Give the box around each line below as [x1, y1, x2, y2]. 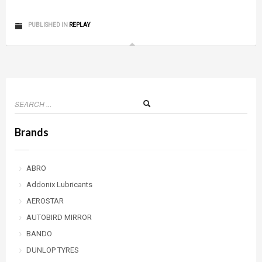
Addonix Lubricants [26, 180, 92, 189]
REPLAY [69, 22, 90, 28]
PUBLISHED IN [28, 22, 68, 28]
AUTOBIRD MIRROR [26, 213, 92, 222]
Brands [15, 126, 49, 139]
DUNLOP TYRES [26, 246, 79, 254]
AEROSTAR [26, 196, 64, 205]
